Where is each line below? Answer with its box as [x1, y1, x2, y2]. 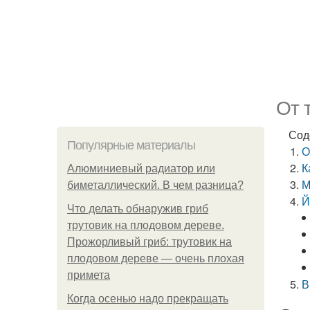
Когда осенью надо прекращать [67, 293, 228, 304]
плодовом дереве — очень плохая [67, 253, 244, 264]
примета [67, 269, 110, 281]
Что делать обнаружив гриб [67, 203, 208, 215]
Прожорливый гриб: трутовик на [67, 236, 232, 248]
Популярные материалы [67, 138, 195, 152]
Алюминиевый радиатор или [67, 163, 215, 174]
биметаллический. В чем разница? [67, 179, 244, 191]
